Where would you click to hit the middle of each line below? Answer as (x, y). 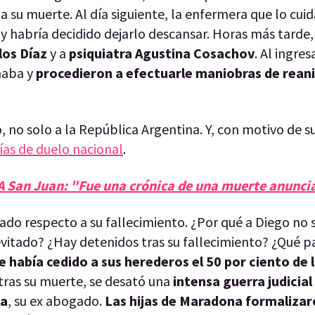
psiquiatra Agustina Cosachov (162, 53)
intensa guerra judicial (243, 281)
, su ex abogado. (56, 300)
